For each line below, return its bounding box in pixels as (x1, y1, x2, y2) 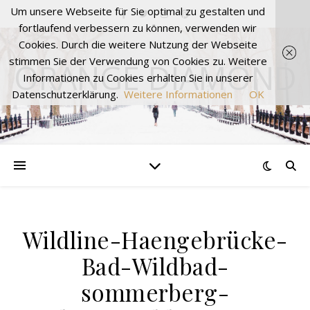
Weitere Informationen (123, 87, 232, 101)
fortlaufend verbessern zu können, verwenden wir (19, 21, 257, 35)
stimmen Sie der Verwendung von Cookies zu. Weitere (8, 54, 267, 68)
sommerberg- (80, 277, 230, 307)
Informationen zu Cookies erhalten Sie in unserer (22, 71, 253, 84)
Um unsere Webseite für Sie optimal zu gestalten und (10, 4, 265, 18)
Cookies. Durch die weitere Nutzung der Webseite (18, 37, 257, 51)
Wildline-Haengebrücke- (22, 224, 288, 255)
